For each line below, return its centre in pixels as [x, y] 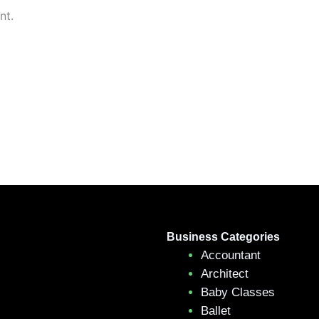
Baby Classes [238, 292]
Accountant [231, 255]
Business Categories [223, 236]
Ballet [216, 310]
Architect [225, 273]
